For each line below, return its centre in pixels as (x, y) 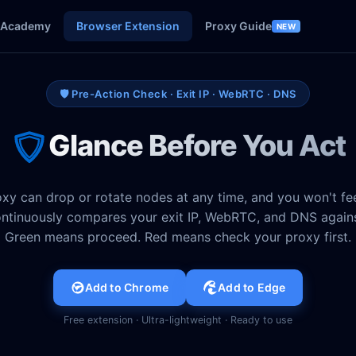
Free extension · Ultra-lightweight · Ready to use (178, 320)
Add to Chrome (127, 287)
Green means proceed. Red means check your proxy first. (178, 237)
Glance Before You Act (197, 145)
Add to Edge (252, 287)
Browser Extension (128, 26)
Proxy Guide (238, 26)
